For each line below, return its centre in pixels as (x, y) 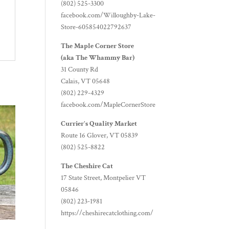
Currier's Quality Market (99, 124)
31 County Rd (80, 70)
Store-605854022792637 (96, 27)
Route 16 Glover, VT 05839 (100, 135)
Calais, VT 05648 (86, 81)
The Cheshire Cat (87, 166)
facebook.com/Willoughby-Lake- (108, 15)
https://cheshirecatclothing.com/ (107, 213)
